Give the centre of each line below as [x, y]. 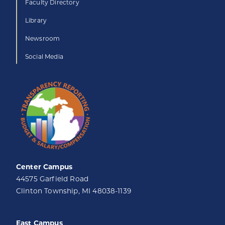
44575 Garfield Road [52, 180]
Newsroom [43, 39]
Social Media [44, 57]
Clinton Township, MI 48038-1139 [74, 192]
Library [36, 21]
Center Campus [44, 167]
